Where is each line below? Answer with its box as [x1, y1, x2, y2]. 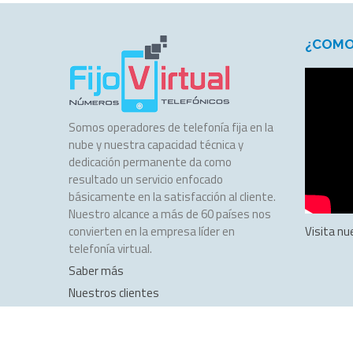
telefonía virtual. [69, 239, 152, 258]
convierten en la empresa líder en [69, 221, 235, 240]
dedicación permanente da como [69, 152, 232, 171]
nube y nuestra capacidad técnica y [69, 135, 243, 154]
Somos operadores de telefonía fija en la [69, 117, 273, 136]
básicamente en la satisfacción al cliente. [69, 187, 276, 206]
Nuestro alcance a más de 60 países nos [69, 204, 271, 223]
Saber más [69, 261, 124, 280]
